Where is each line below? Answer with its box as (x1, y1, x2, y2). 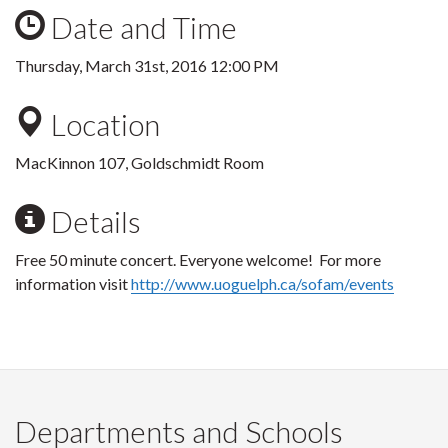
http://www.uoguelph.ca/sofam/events (131, 274, 394, 293)
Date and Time (45, 9, 237, 45)
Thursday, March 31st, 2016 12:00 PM (15, 56, 279, 75)
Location (45, 106, 160, 142)
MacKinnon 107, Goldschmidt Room (15, 153, 264, 172)
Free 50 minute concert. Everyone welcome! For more (15, 250, 381, 269)
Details (45, 203, 141, 239)
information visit (15, 274, 131, 293)
